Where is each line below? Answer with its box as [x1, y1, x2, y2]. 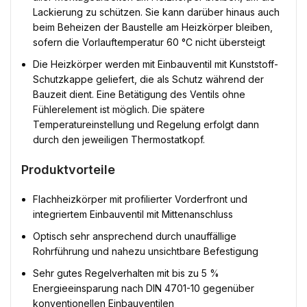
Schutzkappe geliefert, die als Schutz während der [33, 73, 264, 86]
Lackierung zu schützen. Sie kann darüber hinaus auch [33, 6, 280, 19]
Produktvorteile [21, 162, 115, 177]
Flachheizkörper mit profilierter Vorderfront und [33, 193, 247, 206]
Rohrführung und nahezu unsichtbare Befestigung [33, 245, 258, 258]
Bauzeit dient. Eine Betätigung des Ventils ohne [33, 88, 245, 101]
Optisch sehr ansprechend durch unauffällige [33, 230, 236, 243]
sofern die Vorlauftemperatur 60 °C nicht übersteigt [33, 36, 265, 49]
